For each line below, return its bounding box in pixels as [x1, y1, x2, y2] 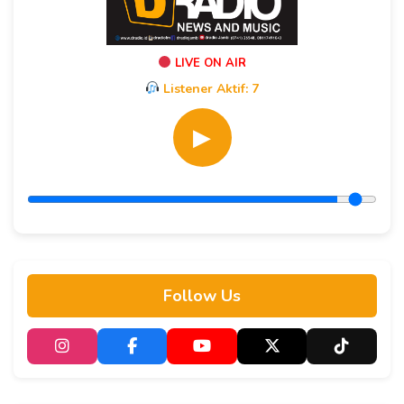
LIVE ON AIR [170, 54, 246, 71]
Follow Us [163, 284, 241, 307]
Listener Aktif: [159, 79, 252, 97]
